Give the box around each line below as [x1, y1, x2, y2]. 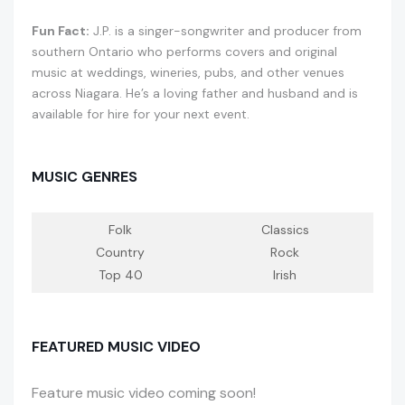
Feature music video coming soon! [32, 383, 256, 403]
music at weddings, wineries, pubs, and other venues [32, 64, 344, 81]
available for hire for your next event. [32, 106, 250, 123]
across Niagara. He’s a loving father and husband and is [32, 85, 358, 102]
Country [96, 244, 145, 261]
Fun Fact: [32, 23, 89, 40]
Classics [260, 221, 309, 239]
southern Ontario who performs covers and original [32, 43, 337, 61]
